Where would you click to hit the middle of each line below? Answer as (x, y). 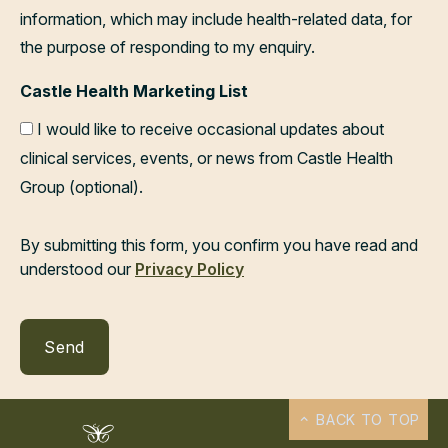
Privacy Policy (189, 268)
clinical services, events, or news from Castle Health (206, 157)
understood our (77, 268)
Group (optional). (81, 186)
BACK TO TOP (365, 419)
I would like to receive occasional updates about (210, 128)
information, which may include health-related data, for (216, 19)
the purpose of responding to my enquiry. (167, 47)
